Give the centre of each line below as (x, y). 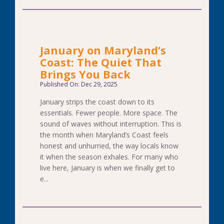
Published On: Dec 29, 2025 (79, 84)
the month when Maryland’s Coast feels (104, 135)
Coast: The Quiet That (101, 62)
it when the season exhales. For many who (109, 157)
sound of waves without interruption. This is (111, 124)
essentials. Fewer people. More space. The (109, 113)
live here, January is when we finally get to (107, 168)
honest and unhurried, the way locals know (109, 146)
